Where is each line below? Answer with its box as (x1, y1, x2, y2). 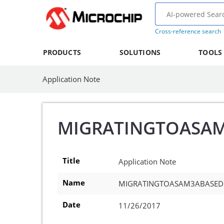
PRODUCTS (42, 47, 81, 57)
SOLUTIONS (119, 47, 160, 57)
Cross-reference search (154, 27, 221, 35)
